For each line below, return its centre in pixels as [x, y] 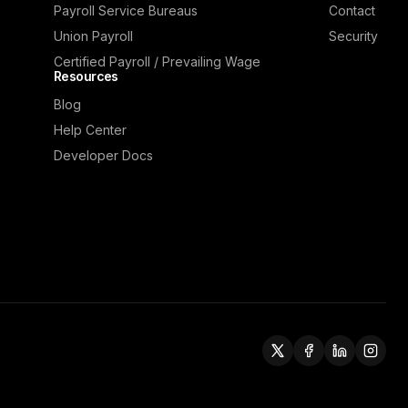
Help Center [90, 129]
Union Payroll [93, 36]
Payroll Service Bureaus [125, 10]
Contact [352, 10]
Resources [86, 76]
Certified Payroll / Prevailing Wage [157, 61]
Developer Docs [103, 155]
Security [353, 36]
